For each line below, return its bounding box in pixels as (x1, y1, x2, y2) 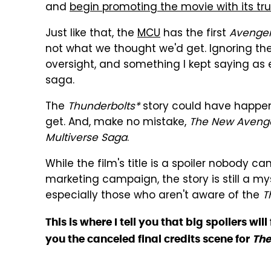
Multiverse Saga (45, 130, 127, 147)
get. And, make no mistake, (45, 114, 189, 131)
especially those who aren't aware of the (45, 188, 263, 204)
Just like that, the (45, 25, 137, 42)
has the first (160, 25, 229, 42)
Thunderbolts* (68, 99, 140, 116)
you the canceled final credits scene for (45, 232, 252, 246)
